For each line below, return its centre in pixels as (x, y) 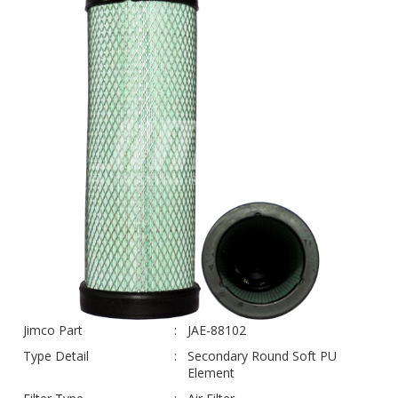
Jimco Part (53, 330)
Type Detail (56, 355)
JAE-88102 (217, 330)
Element (211, 372)
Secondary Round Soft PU (262, 355)
